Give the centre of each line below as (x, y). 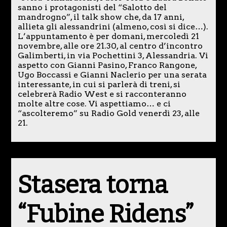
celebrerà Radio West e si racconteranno (102, 94)
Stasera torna (92, 185)
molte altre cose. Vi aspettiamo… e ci (94, 104)
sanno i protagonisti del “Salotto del (92, 8)
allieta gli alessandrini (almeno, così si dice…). (113, 27)
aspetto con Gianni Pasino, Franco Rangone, (107, 65)
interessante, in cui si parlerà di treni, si (99, 85)
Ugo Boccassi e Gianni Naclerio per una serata (112, 75)
